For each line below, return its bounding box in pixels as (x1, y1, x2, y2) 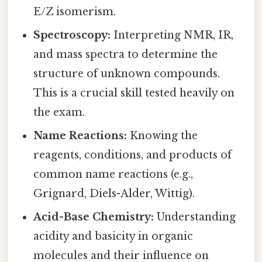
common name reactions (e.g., (33, 168, 194, 181)
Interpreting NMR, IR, (111, 29, 234, 42)
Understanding (154, 211, 236, 224)
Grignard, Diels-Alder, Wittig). (33, 187, 195, 201)
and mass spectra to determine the (33, 48, 218, 61)
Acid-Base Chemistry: (33, 211, 154, 224)
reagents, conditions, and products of (33, 149, 232, 162)
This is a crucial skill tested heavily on (33, 87, 235, 100)
